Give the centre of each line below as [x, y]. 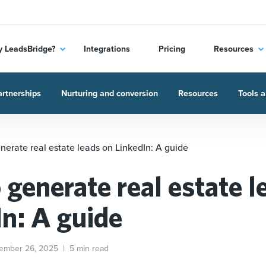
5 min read [89, 248]
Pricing [172, 48]
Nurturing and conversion [110, 93]
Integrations [107, 48]
